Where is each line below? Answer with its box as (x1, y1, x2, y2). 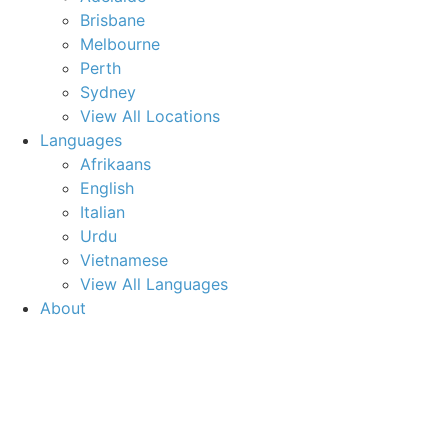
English (80, 178, 134, 198)
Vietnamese (80, 250, 168, 270)
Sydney (80, 82, 136, 102)
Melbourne (80, 34, 160, 54)
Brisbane (80, 10, 145, 30)
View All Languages (80, 274, 228, 294)
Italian (80, 202, 125, 222)
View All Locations (80, 106, 220, 126)
